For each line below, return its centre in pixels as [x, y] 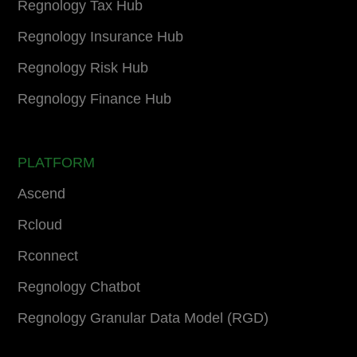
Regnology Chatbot [79, 286]
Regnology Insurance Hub [101, 36]
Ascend [42, 193]
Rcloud [40, 224]
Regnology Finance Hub [95, 98]
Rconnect [48, 255]
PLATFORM [57, 162]
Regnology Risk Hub [83, 67]
